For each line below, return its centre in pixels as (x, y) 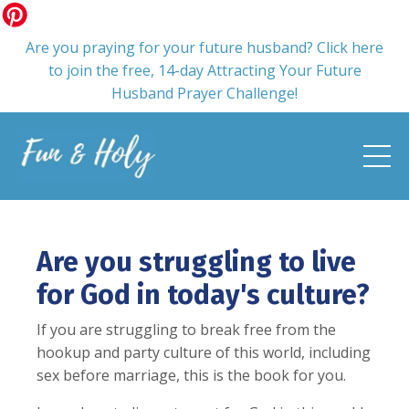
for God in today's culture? (203, 295)
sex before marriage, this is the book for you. (191, 375)
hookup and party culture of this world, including (204, 352)
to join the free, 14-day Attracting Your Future (204, 70)
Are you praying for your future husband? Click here (204, 47)
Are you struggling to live (196, 262)
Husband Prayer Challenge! (204, 93)
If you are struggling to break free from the (186, 330)
